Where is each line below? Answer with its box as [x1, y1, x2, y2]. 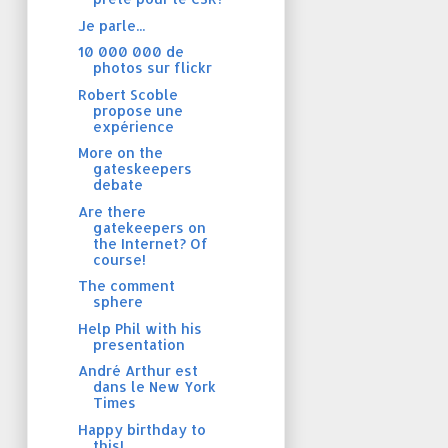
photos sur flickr [92, 59, 212, 77]
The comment [77, 277, 175, 295]
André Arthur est [77, 362, 198, 380]
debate [92, 176, 143, 194]
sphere [92, 293, 143, 311]
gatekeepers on [92, 218, 206, 236]
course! [92, 250, 146, 268]
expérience [92, 117, 174, 135]
